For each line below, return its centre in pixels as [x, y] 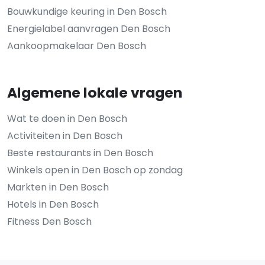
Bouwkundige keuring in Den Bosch [87, 12]
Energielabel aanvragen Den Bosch [89, 29]
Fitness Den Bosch [49, 222]
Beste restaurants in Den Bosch [80, 153]
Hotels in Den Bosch [53, 204]
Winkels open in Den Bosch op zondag [95, 170]
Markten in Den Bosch [58, 187]
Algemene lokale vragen [95, 93]
